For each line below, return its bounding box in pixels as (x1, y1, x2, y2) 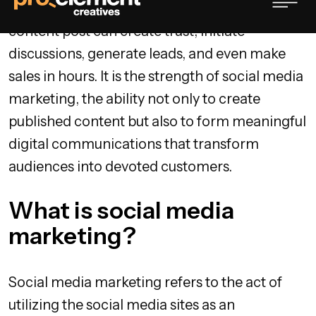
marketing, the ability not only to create (8, 90, 260, 108)
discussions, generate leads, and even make (8, 45, 286, 63)
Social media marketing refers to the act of (8, 274, 282, 291)
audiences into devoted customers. (8, 158, 232, 176)
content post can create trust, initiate (8, 23, 245, 40)
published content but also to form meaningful (8, 113, 306, 130)
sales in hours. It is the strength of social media (8, 68, 303, 85)
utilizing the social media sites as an (8, 296, 235, 314)
